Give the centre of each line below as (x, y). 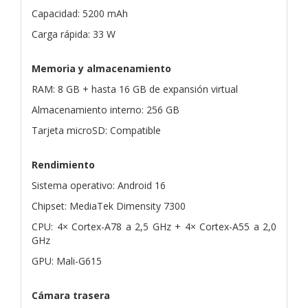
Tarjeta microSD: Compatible (96, 130)
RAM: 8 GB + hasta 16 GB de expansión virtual (135, 89)
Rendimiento (63, 164)
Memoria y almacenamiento (101, 68)
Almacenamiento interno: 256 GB (106, 109)
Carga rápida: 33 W (74, 34)
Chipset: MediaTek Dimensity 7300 (109, 206)
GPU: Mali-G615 (67, 261)
